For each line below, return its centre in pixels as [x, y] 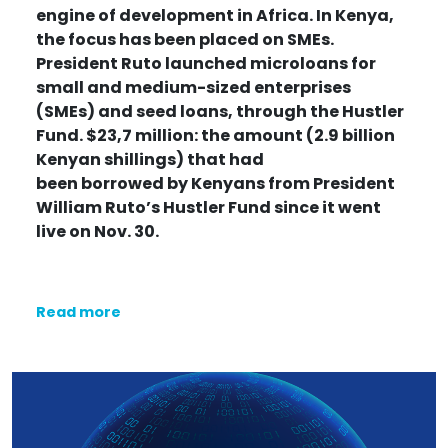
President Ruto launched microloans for [206, 63]
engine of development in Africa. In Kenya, [215, 15]
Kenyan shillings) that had [150, 159]
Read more [78, 311]
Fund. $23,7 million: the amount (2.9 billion [215, 135]
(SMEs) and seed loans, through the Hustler [220, 111]
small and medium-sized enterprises [193, 87]
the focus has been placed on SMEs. [185, 39]
